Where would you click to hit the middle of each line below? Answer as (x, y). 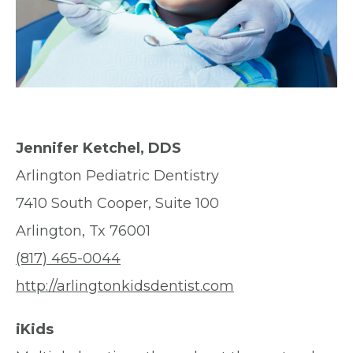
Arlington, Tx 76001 (83, 231)
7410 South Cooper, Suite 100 (117, 203)
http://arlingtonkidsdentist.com (125, 286)
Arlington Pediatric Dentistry (117, 176)
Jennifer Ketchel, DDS (98, 148)
